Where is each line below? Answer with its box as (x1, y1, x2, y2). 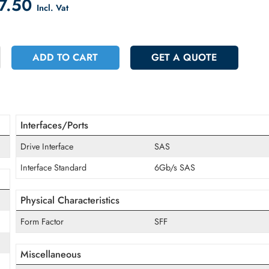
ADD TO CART (66, 85, 139, 101)
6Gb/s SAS (201, 209, 247, 223)
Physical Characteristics (52, 244, 163, 261)
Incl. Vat (70, 31, 106, 45)
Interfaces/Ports (52, 161, 128, 177)
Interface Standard (52, 209, 126, 223)
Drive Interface (52, 186, 112, 199)
